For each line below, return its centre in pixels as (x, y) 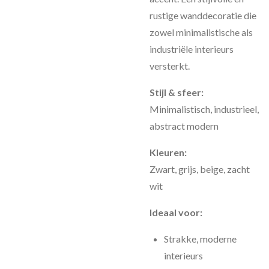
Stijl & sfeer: (177, 92)
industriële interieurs (192, 49)
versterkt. (170, 66)
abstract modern (184, 126)
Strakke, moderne (200, 239)
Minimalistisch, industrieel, (204, 109)
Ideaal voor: (176, 212)
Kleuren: (168, 152)
